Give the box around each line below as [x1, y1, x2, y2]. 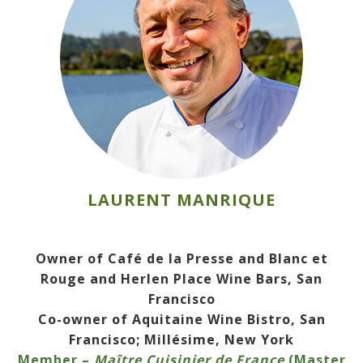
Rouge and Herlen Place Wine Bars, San [41, 270, 322, 288]
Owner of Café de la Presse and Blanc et [35, 250, 328, 268]
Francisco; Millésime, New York [69, 331, 294, 349]
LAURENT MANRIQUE [88, 189, 275, 211]
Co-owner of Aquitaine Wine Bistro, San [37, 310, 326, 329]
